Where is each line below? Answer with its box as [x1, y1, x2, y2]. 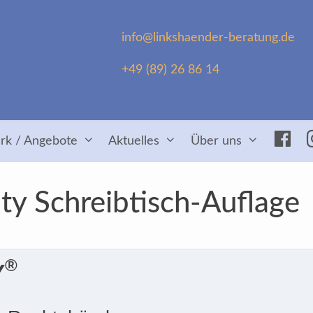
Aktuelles [108, 135, 160, 147]
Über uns [190, 135, 242, 147]
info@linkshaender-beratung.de [122, 31, 295, 44]
